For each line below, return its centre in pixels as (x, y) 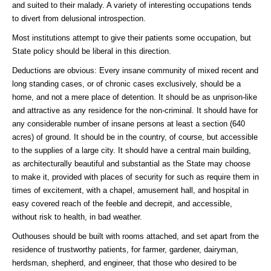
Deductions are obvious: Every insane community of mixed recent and (135, 70)
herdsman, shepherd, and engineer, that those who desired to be (124, 263)
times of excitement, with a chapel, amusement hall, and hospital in (130, 190)
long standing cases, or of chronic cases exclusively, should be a (126, 83)
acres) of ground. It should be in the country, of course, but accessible (135, 137)
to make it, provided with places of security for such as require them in (135, 177)
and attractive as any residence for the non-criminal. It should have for (135, 110)
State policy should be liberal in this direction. (92, 51)
